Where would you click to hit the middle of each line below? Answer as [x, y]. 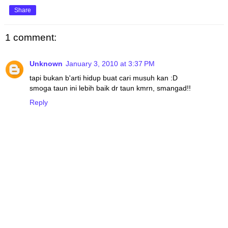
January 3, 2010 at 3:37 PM [110, 64]
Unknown [46, 64]
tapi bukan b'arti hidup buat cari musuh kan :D [104, 78]
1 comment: [31, 37]
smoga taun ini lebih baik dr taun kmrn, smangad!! [110, 88]
